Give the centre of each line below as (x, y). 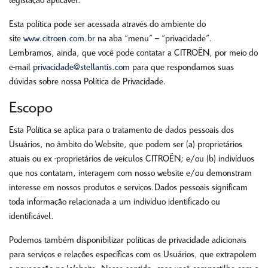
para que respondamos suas (182, 68)
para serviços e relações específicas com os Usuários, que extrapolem (133, 255)
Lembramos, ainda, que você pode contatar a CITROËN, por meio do (133, 53)
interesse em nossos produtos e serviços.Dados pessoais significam (128, 188)
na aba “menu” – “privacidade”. (154, 39)
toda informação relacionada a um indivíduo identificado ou (115, 202)
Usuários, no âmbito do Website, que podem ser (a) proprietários (126, 145)
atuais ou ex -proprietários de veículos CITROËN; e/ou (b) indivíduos (132, 159)
